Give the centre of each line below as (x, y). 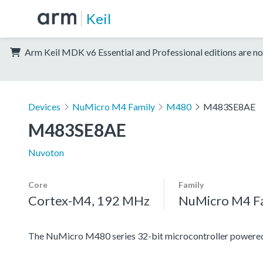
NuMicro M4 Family (113, 106)
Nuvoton (46, 152)
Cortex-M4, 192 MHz (89, 200)
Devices (44, 106)
